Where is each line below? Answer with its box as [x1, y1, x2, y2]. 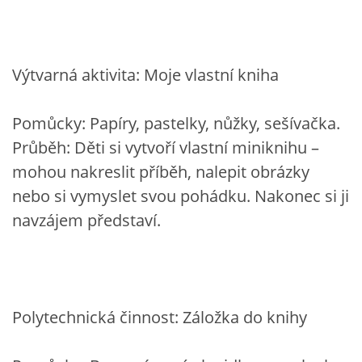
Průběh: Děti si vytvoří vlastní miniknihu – [12, 136, 319, 158]
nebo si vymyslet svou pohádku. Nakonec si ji [12, 184, 349, 207]
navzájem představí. [12, 208, 161, 231]
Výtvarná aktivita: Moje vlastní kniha [12, 63, 279, 86]
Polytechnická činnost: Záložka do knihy [12, 305, 307, 328]
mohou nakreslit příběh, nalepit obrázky [12, 160, 309, 183]
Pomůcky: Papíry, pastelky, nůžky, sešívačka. [12, 112, 340, 134]
